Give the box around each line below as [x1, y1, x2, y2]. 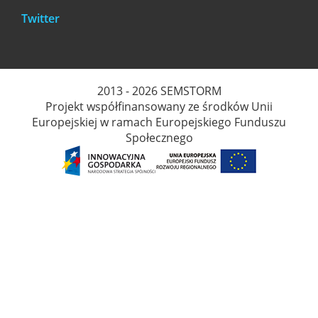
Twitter [21, 10, 60, 26]
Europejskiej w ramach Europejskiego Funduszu [32, 114, 286, 130]
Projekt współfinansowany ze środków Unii [45, 98, 273, 114]
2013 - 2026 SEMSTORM [97, 82, 221, 99]
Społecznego [125, 129, 193, 146]
